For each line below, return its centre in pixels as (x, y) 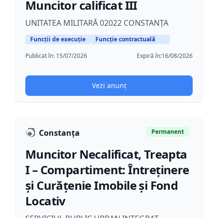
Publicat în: (41, 56)
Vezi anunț (109, 85)
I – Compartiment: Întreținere (107, 170)
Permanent (168, 132)
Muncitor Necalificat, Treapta (106, 154)
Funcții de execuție (58, 39)
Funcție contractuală (125, 39)
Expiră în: (149, 56)
